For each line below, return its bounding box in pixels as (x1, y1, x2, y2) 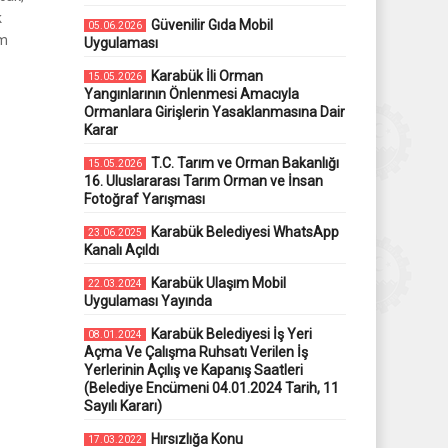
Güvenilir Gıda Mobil (150, 17, 273, 33)
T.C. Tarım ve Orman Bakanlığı (150, 155, 339, 171)
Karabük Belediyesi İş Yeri (150, 326, 312, 342)
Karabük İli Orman (150, 68, 263, 84)
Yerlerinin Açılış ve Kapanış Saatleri (83, 362, 303, 378)
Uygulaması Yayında (83, 293, 212, 309)
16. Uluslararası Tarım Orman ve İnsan (83, 173, 323, 189)
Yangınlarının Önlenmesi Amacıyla (83, 86, 299, 102)
